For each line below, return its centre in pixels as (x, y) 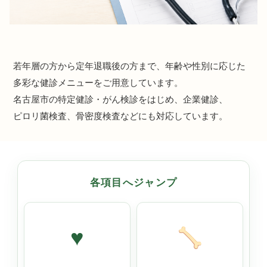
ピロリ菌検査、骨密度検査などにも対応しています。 (120, 116)
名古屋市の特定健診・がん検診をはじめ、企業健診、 (120, 99)
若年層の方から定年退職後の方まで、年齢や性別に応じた (129, 66)
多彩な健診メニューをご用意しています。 (98, 83)
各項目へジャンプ (133, 182)
